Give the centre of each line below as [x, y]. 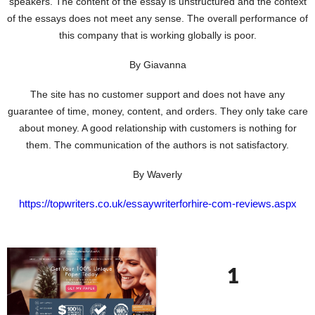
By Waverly [157, 174]
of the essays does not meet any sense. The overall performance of [157, 18]
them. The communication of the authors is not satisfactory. [157, 144]
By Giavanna [157, 64]
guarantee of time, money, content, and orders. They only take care [157, 111]
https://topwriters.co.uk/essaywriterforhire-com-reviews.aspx [157, 203]
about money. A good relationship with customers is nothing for [157, 128]
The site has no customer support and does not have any [157, 94]
